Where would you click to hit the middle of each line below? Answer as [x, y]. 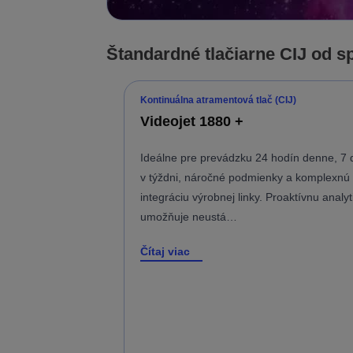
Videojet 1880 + [192, 121]
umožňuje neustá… [189, 216]
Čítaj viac [165, 251]
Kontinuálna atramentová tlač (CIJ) [218, 100]
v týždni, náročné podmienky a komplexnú [245, 177]
